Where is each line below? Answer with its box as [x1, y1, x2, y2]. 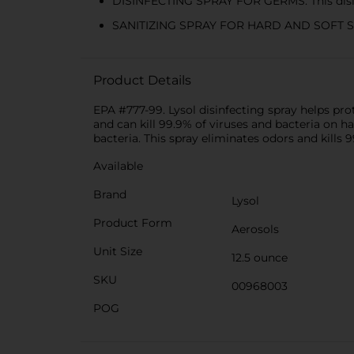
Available [93, 159, 143, 173]
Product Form [93, 216, 172, 230]
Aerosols [232, 222, 279, 236]
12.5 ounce [232, 250, 288, 265]
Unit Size [93, 244, 142, 258]
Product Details [93, 73, 191, 88]
